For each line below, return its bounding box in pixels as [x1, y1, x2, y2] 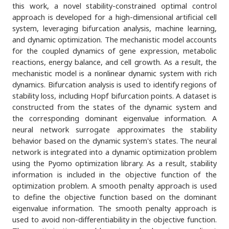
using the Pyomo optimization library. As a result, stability [12, 157, 217, 168]
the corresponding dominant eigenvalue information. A [12, 112, 217, 123]
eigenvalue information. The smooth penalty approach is [12, 202, 217, 213]
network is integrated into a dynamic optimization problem [12, 146, 217, 157]
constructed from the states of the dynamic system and [12, 101, 217, 112]
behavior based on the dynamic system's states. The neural [12, 135, 217, 146]
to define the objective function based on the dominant [12, 191, 217, 202]
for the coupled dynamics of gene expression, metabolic [12, 45, 217, 56]
